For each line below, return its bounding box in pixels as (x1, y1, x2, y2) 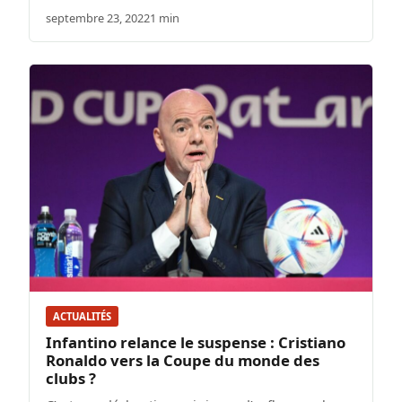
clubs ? (46, 368, 96, 389)
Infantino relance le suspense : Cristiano (46, 332, 345, 354)
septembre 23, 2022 (46, 9, 150, 26)
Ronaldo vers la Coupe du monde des (46, 350, 319, 371)
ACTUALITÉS (53, 310, 111, 324)
